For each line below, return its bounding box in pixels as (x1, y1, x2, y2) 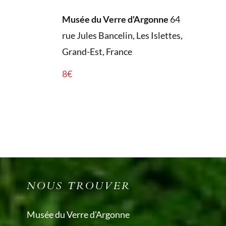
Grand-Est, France (62, 46, 132, 58)
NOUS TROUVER (26, 179, 131, 193)
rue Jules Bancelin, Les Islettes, (62, 30, 183, 41)
